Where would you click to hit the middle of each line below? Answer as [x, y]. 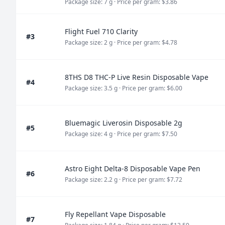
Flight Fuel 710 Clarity [101, 31]
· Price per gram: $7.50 [146, 134]
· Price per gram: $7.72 [151, 180]
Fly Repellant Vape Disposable [115, 214]
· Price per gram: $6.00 [151, 88]
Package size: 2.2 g [91, 180]
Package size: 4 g [89, 134]
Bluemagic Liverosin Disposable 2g [124, 123]
